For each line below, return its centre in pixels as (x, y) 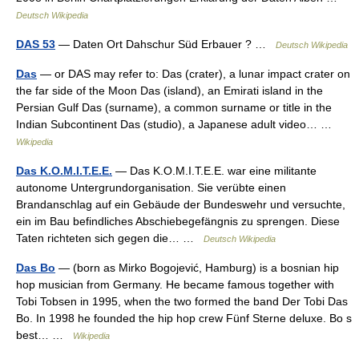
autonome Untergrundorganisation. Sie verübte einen (151, 188)
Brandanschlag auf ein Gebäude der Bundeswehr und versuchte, (181, 204)
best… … (44, 335)
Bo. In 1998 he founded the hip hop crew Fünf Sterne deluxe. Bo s (184, 318)
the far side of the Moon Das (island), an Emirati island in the (169, 91)
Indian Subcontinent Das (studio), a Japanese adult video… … (177, 124)
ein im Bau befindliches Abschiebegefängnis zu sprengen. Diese (178, 221)
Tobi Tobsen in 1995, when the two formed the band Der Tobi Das (182, 301)
